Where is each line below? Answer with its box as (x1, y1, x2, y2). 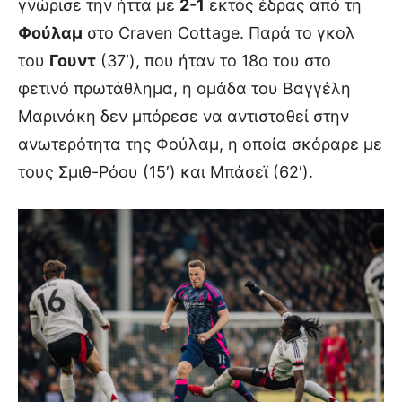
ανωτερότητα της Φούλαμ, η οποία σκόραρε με (18, 135, 382, 154)
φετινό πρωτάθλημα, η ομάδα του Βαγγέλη (18, 79, 351, 99)
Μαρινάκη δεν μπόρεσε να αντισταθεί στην (18, 107, 349, 127)
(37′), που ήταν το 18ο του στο (96, 51, 331, 71)
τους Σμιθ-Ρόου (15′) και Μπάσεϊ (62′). (18, 162, 313, 182)
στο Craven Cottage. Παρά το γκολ (83, 23, 355, 43)
